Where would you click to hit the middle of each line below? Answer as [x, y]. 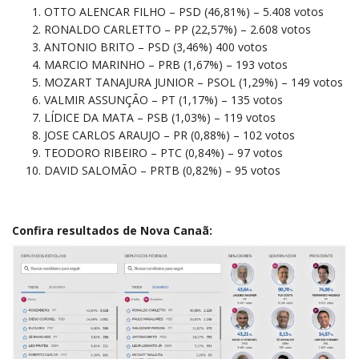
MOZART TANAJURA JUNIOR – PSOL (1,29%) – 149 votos [194, 83]
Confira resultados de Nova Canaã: [112, 231]
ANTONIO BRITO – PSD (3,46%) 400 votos [156, 47]
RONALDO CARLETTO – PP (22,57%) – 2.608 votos [177, 30]
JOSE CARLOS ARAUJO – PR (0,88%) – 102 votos [169, 135]
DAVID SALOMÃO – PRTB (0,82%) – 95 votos [162, 171]
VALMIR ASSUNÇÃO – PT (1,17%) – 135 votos [163, 100]
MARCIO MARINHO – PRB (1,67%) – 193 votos [166, 65]
